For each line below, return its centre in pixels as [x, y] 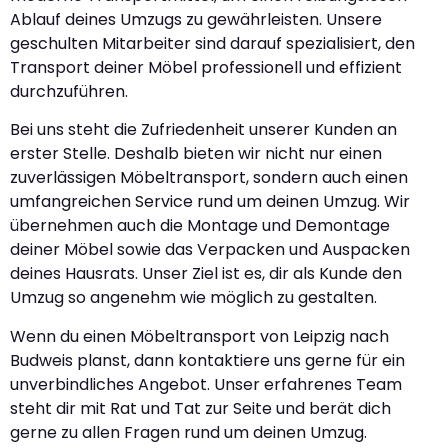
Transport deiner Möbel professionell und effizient [206, 67]
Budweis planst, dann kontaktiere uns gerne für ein [207, 360]
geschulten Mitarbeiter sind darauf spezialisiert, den [212, 43]
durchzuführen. [69, 91]
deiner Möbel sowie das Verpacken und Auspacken [210, 250]
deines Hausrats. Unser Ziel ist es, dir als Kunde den [206, 274]
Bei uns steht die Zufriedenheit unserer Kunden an [203, 130]
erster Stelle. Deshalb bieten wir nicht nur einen [196, 154]
